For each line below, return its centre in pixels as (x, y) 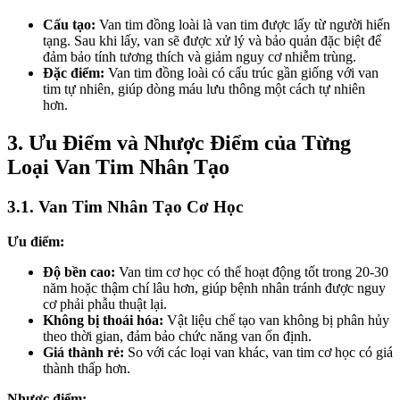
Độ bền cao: (79, 271)
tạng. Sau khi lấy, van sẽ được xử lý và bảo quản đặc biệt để (212, 41)
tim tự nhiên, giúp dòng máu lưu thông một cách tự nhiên (204, 89)
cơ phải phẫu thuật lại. (105, 304)
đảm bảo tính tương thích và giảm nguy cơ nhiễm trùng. (200, 57)
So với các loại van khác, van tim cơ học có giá (258, 352)
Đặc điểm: (74, 73)
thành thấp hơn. (87, 368)
